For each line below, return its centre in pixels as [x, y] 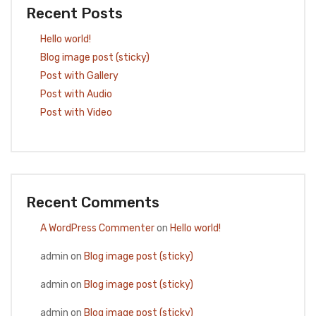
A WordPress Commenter [97, 229]
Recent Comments [93, 202]
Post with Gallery [79, 76]
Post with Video [76, 113]
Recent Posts [74, 13]
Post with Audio [76, 95]
